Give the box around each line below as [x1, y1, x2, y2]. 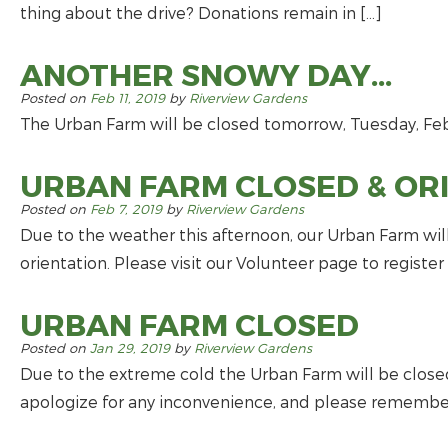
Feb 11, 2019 [90, 90, 165, 106]
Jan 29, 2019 [90, 340, 170, 356]
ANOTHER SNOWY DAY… [20, 56, 392, 92]
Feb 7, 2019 [90, 201, 162, 217]
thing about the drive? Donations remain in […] [20, 3, 382, 22]
